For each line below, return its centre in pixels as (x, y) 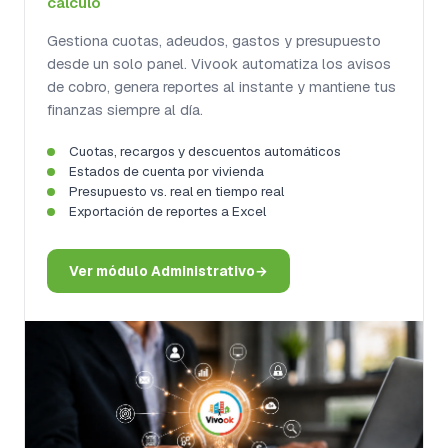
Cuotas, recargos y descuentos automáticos (205, 151)
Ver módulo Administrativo (162, 271)
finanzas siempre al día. (125, 109)
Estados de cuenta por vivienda (166, 171)
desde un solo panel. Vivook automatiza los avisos (219, 63)
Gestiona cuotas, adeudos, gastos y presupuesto (214, 40)
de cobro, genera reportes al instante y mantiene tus (221, 86)
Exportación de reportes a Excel (167, 211)
